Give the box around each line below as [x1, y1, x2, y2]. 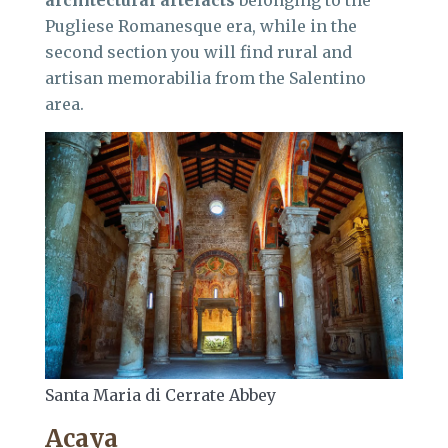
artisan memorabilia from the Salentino [45, 68, 366, 88]
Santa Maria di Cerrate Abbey [45, 384, 276, 405]
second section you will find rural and [45, 42, 352, 62]
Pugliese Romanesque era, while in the [45, 16, 357, 36]
